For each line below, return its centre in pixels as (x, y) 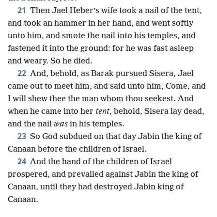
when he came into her (52, 112)
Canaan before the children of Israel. (77, 149)
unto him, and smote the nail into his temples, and (102, 36)
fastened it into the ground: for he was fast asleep (101, 49)
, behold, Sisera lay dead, (157, 112)
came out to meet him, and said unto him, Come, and (107, 86)
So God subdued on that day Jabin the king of (115, 137)
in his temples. (96, 124)
